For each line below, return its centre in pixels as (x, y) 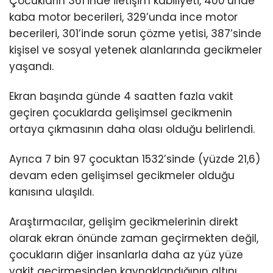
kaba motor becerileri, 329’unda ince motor (123, 17)
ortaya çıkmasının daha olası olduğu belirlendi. (132, 129)
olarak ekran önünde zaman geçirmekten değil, (134, 239)
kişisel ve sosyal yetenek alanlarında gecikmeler (136, 50)
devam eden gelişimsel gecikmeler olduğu (122, 176)
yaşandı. (31, 67)
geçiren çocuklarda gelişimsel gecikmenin (121, 113)
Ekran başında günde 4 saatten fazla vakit (121, 97)
